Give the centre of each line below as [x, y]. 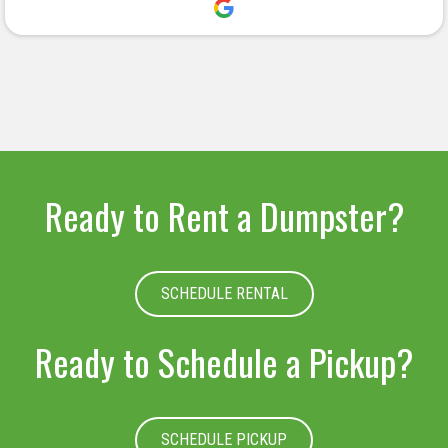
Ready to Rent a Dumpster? [224, 216]
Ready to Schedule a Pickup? [224, 362]
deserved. [209, 35]
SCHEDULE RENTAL [224, 294]
